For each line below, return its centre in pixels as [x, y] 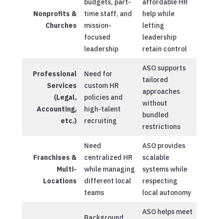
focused [97, 37]
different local [107, 181]
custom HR [101, 85]
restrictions [161, 126]
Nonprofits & [55, 13]
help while [158, 13]
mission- [98, 25]
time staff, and [108, 13]
